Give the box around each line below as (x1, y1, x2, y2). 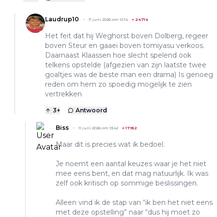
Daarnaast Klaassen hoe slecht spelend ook (45, 51, 191, 60)
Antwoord (76, 107, 107, 114)
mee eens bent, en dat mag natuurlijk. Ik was (56, 169, 208, 178)
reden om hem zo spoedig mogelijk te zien (45, 80, 192, 89)
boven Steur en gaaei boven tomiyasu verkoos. (45, 41, 204, 50)
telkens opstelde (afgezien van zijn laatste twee (45, 61, 206, 70)
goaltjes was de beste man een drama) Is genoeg (45, 70, 213, 79)
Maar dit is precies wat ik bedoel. (56, 140, 165, 149)
